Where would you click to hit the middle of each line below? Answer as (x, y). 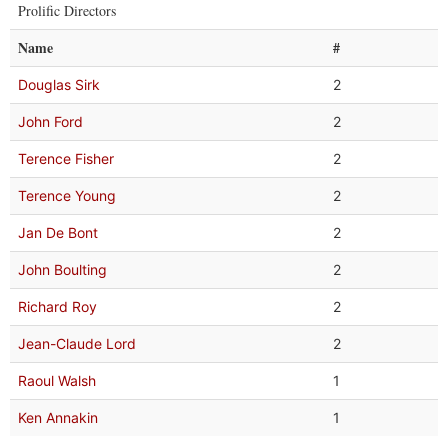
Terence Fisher (66, 158)
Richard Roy (57, 306)
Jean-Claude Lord (77, 343)
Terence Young (67, 195)
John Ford (50, 121)
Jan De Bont (58, 232)
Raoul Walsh (57, 380)
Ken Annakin (58, 417)
